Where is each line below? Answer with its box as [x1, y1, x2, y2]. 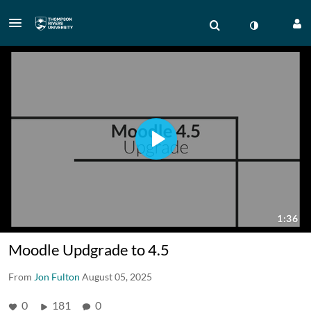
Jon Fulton [34, 270, 80, 283]
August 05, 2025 [82, 270, 152, 283]
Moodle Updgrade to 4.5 [8, 239, 169, 259]
